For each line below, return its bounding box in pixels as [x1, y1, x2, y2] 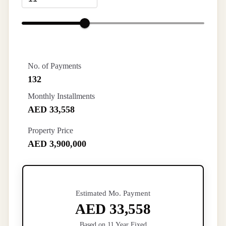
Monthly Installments [28, 92, 95, 100]
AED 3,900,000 [28, 139, 86, 149]
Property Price [28, 126, 73, 135]
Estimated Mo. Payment [76, 189, 150, 198]
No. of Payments [28, 62, 81, 70]
